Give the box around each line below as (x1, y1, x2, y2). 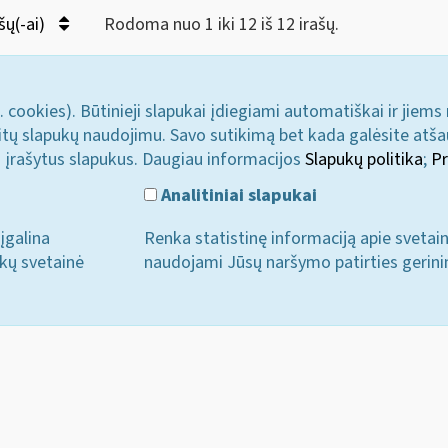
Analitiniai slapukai (157, 182, 318, 208)
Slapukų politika (305, 147, 423, 172)
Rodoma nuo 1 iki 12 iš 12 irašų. (103, 12, 339, 37)
